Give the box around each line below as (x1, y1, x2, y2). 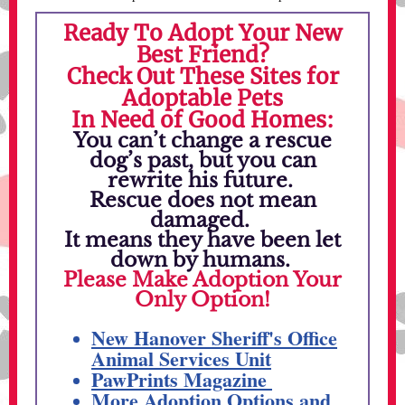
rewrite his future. (107, 168, 298, 193)
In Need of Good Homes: (71, 106, 334, 134)
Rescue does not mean (89, 188, 316, 212)
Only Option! (135, 287, 270, 312)
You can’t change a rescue (73, 128, 332, 153)
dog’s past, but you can (89, 148, 316, 173)
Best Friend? (136, 41, 269, 69)
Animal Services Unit (91, 344, 271, 373)
